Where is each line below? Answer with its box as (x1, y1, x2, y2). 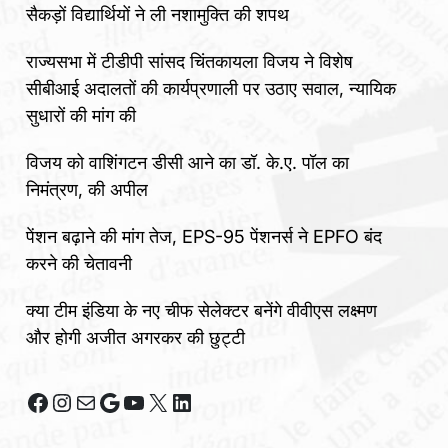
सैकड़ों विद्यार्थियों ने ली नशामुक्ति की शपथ (26, 4, 289, 26)
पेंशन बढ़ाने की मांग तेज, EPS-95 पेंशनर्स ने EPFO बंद (26, 226, 382, 248)
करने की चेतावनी (26, 253, 132, 275)
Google (97, 386, 175, 416)
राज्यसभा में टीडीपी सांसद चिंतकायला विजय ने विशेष (26, 51, 353, 73)
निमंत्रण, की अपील (26, 179, 148, 201)
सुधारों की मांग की (26, 105, 136, 127)
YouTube (121, 386, 216, 416)
